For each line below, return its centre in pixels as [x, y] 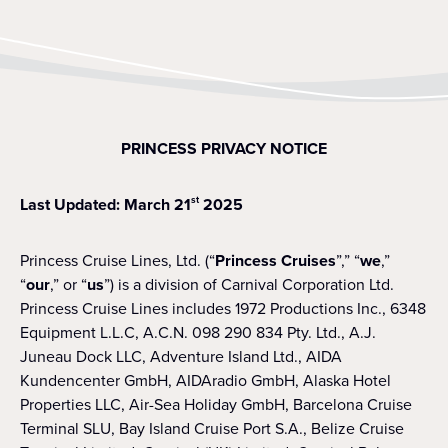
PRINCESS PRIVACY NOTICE [224, 148]
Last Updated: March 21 [105, 204]
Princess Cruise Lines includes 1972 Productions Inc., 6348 [223, 308]
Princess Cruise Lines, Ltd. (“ [117, 260]
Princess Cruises [275, 260]
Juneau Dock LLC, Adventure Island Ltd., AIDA [181, 356]
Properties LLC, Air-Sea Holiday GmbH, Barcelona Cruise [216, 404]
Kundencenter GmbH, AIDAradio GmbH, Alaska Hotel [205, 380]
